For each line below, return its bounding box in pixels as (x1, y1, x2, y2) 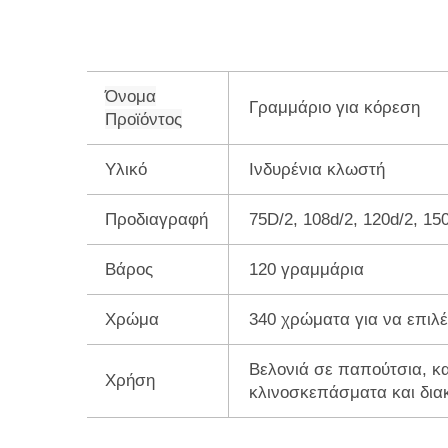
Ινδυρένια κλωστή (249, 160, 385, 180)
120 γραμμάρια (249, 260, 364, 280)
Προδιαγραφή (105, 210, 208, 230)
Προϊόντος (105, 110, 182, 130)
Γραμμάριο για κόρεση (249, 98, 420, 118)
